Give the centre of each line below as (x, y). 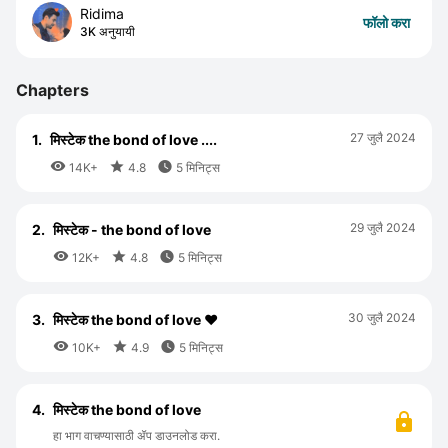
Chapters (52, 90)
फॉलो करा (386, 22)
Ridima (102, 13)
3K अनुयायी (107, 31)
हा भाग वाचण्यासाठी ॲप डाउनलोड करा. (136, 435)
